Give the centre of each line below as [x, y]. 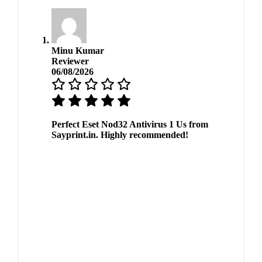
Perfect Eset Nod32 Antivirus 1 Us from [130, 124]
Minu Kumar [77, 50]
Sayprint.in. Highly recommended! [120, 135]
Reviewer [70, 61]
